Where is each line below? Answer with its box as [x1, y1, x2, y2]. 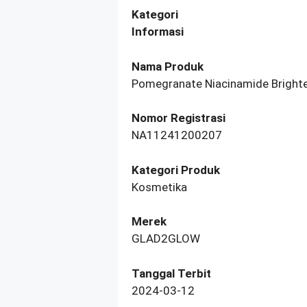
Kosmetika [132, 180, 187, 194]
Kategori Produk [132, 162, 220, 177]
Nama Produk [132, 59, 204, 73]
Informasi [132, 25, 184, 39]
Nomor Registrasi [132, 111, 225, 125]
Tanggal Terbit [132, 266, 211, 280]
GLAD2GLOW [132, 232, 200, 246]
